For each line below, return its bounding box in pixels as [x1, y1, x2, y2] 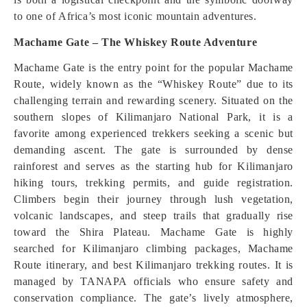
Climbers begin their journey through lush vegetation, [14, 193, 293, 205]
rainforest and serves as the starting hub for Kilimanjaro [14, 160, 293, 172]
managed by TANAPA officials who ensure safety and [14, 275, 293, 287]
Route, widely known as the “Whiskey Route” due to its [14, 78, 293, 90]
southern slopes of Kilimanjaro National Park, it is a [14, 111, 293, 123]
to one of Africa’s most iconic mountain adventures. [14, 10, 257, 22]
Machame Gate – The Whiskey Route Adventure [14, 36, 258, 48]
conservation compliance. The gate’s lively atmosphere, [14, 292, 293, 304]
